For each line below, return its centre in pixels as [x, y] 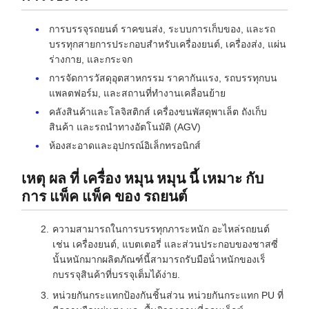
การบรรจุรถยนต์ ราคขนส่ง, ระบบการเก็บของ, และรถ [162, 29]
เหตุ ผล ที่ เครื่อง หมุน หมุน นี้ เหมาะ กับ [142, 178]
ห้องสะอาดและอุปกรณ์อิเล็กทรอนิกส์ [125, 145]
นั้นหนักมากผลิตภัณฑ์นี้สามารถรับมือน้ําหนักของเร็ [159, 259]
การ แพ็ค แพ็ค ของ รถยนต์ [104, 196]
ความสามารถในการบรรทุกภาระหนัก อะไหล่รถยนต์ [161, 229]
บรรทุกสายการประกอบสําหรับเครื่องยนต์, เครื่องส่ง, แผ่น [168, 44]
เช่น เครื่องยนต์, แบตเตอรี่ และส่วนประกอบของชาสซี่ [165, 244]
